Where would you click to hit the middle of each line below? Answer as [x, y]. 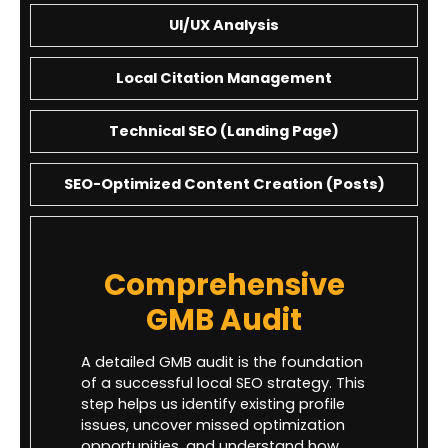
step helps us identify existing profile [213, 403]
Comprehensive [224, 284]
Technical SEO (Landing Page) [224, 130]
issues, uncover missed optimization [213, 424]
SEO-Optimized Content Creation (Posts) [224, 183]
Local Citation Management [224, 77]
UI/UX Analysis [224, 24]
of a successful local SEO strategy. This [223, 382]
